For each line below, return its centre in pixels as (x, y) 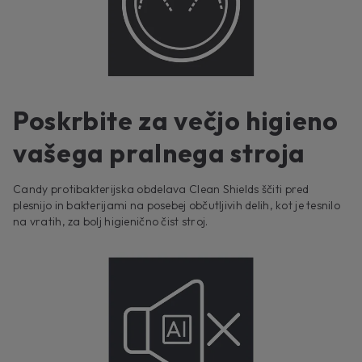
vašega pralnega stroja (160, 153)
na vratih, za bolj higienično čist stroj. (111, 222)
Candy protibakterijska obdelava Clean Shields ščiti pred (161, 189)
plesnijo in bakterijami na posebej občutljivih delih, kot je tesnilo (177, 206)
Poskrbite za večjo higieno (176, 121)
